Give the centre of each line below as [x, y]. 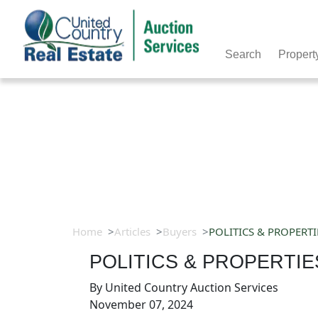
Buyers [180, 231]
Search [243, 54]
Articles [132, 231]
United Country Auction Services [192, 287]
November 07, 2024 [141, 305]
